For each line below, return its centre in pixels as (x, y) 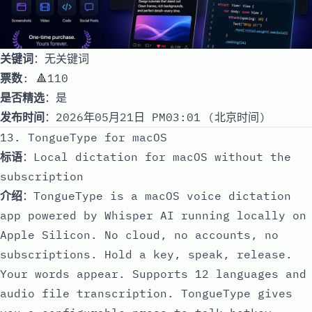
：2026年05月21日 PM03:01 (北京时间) (155, 117)
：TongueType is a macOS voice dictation (157, 195)
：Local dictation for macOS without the (157, 156)
